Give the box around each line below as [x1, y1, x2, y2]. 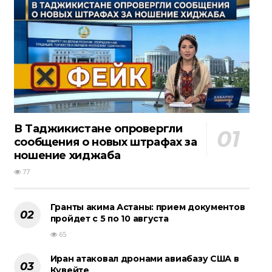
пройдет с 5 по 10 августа [50, 213, 169, 225]
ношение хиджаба [13, 149, 121, 163]
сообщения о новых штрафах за [13, 135, 197, 149]
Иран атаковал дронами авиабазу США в [50, 253, 239, 265]
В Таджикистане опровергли [13, 122, 183, 136]
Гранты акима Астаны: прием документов [50, 202, 245, 213]
